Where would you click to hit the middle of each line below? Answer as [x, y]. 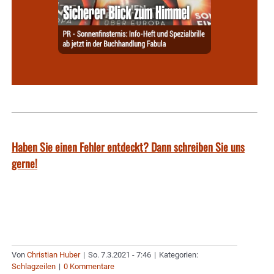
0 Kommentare [89, 266]
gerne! [24, 163]
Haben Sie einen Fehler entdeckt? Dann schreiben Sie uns [128, 146]
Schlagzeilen [34, 266]
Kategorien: [179, 254]
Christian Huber [54, 254]
